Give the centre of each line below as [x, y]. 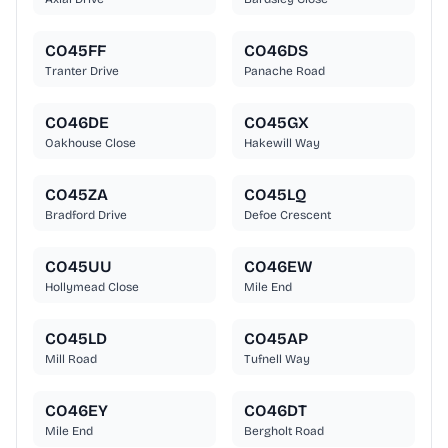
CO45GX [276, 123]
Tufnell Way [277, 359]
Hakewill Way [282, 143]
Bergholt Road [284, 431]
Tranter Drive [82, 71]
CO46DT [275, 411]
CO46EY [76, 411]
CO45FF [75, 51]
